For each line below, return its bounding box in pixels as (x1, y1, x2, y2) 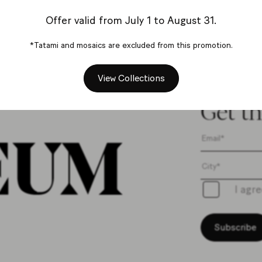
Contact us (108, 5, 154, 16)
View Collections (97, 72, 165, 84)
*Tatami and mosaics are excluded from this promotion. (29, 40, 233, 51)
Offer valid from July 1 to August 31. (46, 14, 216, 27)
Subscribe (215, 221, 257, 233)
